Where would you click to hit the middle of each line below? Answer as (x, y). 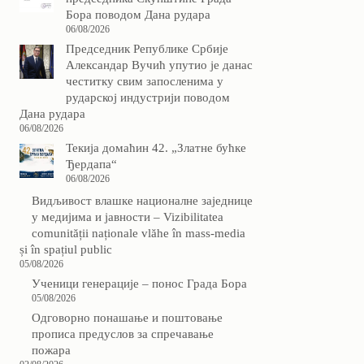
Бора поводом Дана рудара (138, 15)
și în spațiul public (66, 249)
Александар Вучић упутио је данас (159, 65)
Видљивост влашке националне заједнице (142, 200)
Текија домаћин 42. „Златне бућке (156, 148)
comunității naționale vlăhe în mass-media (138, 233)
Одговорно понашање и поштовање (127, 318)
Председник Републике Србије (147, 49)
